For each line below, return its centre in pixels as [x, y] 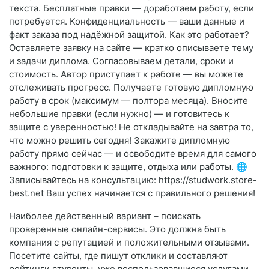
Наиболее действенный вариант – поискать [105, 216]
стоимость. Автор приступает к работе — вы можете [126, 74]
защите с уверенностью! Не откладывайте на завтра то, [131, 127]
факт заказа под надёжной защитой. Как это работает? [129, 35]
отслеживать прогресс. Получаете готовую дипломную [131, 88]
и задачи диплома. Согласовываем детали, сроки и [121, 61]
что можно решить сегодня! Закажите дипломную [119, 141]
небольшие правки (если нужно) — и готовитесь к [119, 114]
